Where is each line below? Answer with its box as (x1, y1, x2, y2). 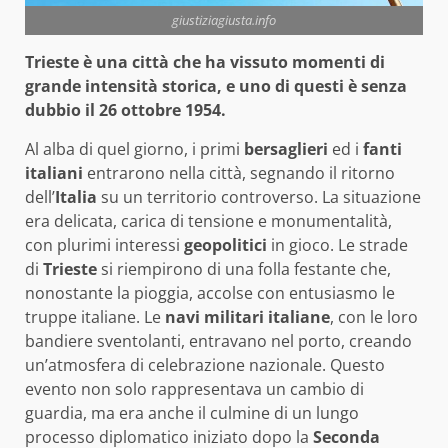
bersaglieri (244, 137, 328, 160)
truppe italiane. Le (25, 305, 165, 328)
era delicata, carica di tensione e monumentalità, (25, 209, 392, 232)
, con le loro (330, 305, 418, 328)
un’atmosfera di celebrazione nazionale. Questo (25, 353, 385, 376)
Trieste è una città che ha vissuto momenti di (25, 50, 385, 73)
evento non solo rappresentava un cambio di (25, 377, 364, 400)
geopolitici (184, 233, 267, 256)
